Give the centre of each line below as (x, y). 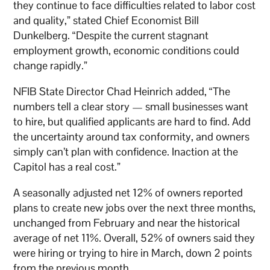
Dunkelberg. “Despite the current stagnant (111, 35)
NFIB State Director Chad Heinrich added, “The (122, 91)
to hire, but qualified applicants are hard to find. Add (132, 121)
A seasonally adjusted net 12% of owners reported (128, 192)
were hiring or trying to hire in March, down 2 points (133, 253)
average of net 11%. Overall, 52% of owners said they (134, 237)
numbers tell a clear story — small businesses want (131, 106)
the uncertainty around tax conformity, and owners (132, 136)
